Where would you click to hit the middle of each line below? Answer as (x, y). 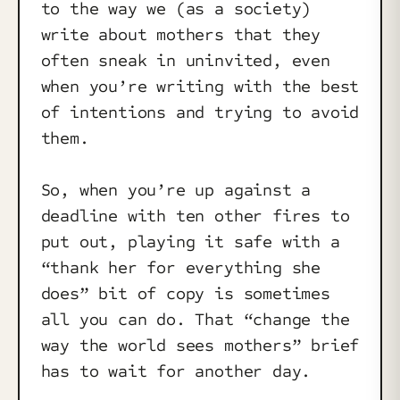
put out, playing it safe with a (190, 242)
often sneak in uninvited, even (185, 61)
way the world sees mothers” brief (200, 346)
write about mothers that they (180, 35)
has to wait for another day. (176, 371)
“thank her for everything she (180, 268)
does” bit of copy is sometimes (185, 294)
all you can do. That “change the (195, 320)
